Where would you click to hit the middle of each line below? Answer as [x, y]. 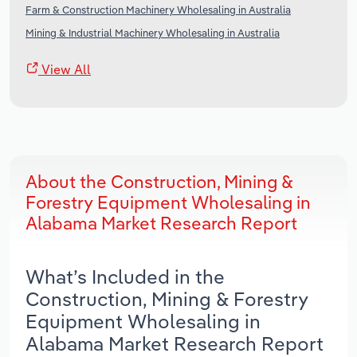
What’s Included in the [125, 277]
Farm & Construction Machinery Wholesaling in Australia [158, 10]
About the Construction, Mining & [159, 182]
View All [65, 70]
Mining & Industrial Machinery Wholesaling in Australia [153, 33]
